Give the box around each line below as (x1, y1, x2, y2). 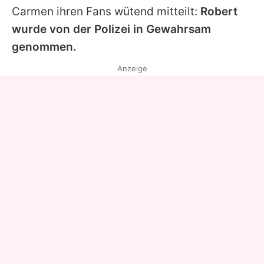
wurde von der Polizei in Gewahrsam (12, 22, 211, 36)
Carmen (12, 4, 54, 18)
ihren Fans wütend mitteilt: (54, 4, 200, 18)
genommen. (12, 39, 77, 54)
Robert (200, 4, 237, 18)
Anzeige (117, 63, 147, 73)
